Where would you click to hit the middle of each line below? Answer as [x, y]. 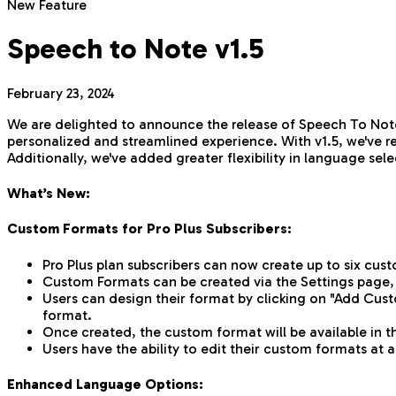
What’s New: [49, 194]
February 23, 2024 [61, 93]
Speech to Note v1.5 [136, 49]
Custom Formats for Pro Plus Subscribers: [149, 229]
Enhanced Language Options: [105, 384]
